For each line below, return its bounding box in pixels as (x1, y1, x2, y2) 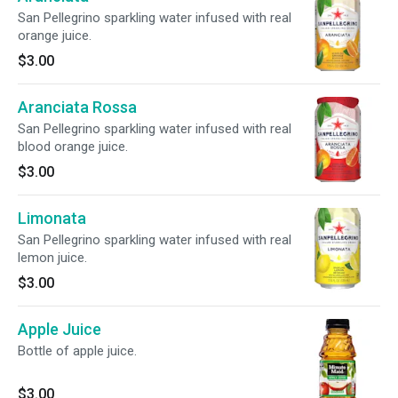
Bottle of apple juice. (18, 343, 137, 359)
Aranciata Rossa (18, 98, 137, 116)
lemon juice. (18, 250, 87, 266)
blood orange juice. (18, 139, 128, 155)
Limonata (18, 209, 86, 227)
